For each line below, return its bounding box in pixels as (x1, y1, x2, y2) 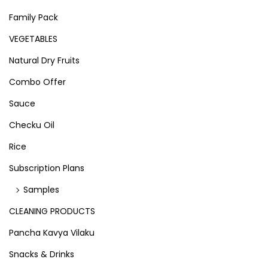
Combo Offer (9, 76, 66, 88)
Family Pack (9, 11, 58, 23)
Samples (23, 184, 59, 196)
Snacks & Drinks (9, 248, 74, 260)
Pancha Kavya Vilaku (9, 227, 95, 239)
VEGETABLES (9, 33, 57, 45)
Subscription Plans (9, 162, 84, 174)
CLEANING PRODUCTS (9, 205, 95, 217)
